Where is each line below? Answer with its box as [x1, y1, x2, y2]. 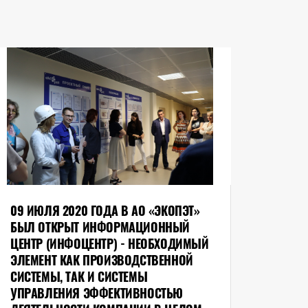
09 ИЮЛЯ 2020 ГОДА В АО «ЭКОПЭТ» [10, 201, 200, 220]
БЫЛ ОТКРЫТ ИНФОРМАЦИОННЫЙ [10, 218, 190, 236]
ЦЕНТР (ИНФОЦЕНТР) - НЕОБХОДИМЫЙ [10, 234, 209, 253]
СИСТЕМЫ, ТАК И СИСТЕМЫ [10, 267, 148, 286]
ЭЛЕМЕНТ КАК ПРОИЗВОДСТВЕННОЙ [10, 251, 193, 269]
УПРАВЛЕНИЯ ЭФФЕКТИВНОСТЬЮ [10, 284, 183, 302]
